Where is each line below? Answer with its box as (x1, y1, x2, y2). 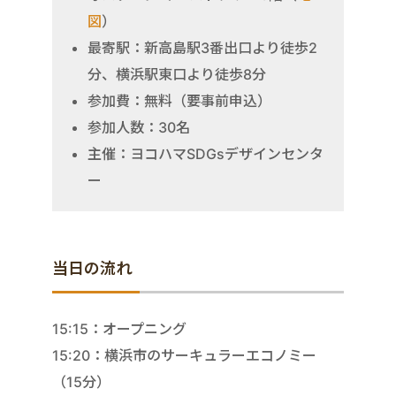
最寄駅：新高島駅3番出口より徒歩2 (88, 38, 317, 57)
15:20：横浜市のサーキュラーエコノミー (52, 346, 316, 364)
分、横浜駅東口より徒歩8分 (88, 65, 266, 83)
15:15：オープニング (52, 319, 187, 338)
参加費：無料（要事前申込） (88, 91, 271, 110)
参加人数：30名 (88, 118, 190, 136)
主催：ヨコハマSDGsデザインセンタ (88, 144, 324, 163)
